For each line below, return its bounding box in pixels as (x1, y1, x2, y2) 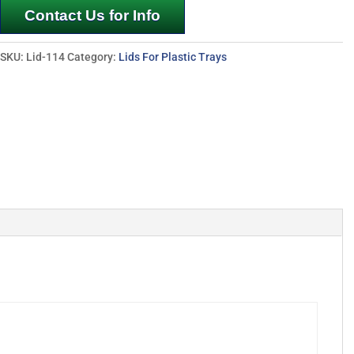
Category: (67, 51, 119, 63)
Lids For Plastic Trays (119, 51, 228, 63)
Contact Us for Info (24, 7, 161, 24)
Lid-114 (26, 51, 66, 63)
